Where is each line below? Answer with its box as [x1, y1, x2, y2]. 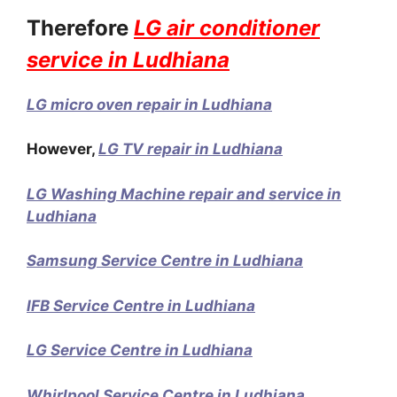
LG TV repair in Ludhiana [98, 140, 283, 158]
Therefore [27, 14, 134, 41]
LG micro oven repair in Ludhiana [27, 95, 272, 113]
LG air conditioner [134, 14, 320, 41]
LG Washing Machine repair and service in [27, 184, 341, 203]
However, [27, 140, 98, 158]
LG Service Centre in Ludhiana [27, 341, 253, 359]
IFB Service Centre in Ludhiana [27, 296, 255, 315]
